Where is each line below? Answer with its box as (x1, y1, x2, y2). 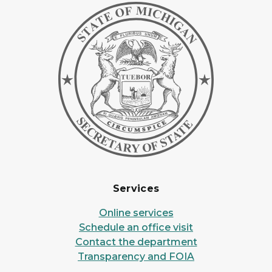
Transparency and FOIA (78, 251, 194, 262)
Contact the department (75, 236, 197, 248)
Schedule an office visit (79, 222, 193, 233)
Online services (98, 207, 174, 219)
